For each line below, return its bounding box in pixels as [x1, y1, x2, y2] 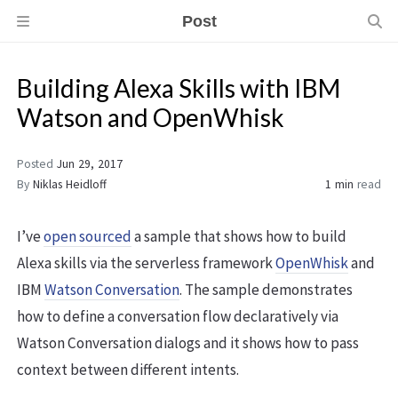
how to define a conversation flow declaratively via [17, 306, 338, 327]
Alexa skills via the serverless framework [17, 253, 275, 274]
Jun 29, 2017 [57, 156, 123, 172]
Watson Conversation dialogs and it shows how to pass [17, 333, 359, 354]
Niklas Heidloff [33, 177, 107, 193]
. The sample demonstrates [179, 280, 353, 300]
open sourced [44, 227, 131, 247]
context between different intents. [17, 360, 239, 380]
